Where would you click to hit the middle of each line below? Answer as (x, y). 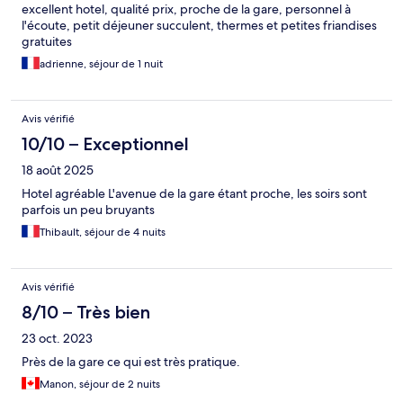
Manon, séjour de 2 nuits (100, 385)
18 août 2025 (58, 170)
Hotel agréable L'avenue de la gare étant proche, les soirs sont (194, 194)
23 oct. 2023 (57, 339)
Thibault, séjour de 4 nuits (103, 233)
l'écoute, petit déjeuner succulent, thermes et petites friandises (199, 26)
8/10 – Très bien (86, 313)
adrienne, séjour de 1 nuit (101, 64)
